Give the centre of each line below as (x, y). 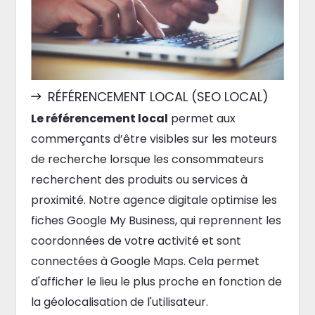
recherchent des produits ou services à (139, 180)
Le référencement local (99, 119)
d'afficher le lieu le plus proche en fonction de (156, 282)
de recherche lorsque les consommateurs (147, 160)
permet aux (201, 119)
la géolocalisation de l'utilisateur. (119, 302)
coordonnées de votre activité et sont (136, 241)
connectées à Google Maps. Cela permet (145, 262)
